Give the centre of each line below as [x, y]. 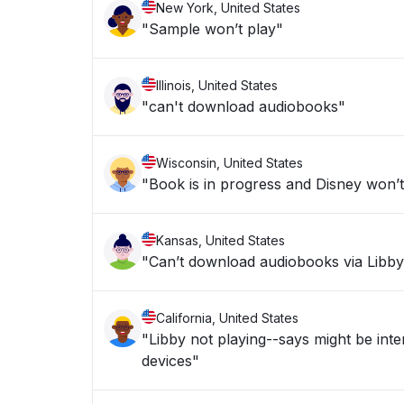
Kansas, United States [220, 240]
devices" [170, 361]
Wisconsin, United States [230, 163]
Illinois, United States [217, 85]
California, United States [227, 318]
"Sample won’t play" [212, 29]
